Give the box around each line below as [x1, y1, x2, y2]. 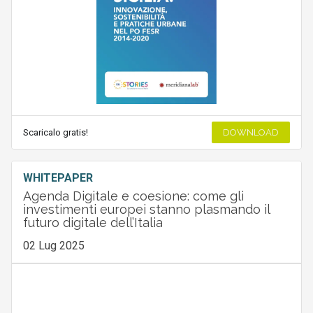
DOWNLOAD [223, 126, 279, 138]
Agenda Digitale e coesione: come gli [22, 188, 244, 203]
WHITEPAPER [22, 170, 93, 184]
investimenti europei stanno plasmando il [22, 201, 270, 217]
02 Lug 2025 [22, 238, 85, 252]
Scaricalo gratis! [22, 126, 88, 138]
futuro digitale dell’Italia [22, 214, 163, 230]
